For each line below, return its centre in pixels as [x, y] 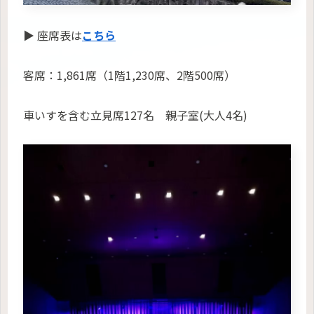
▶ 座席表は [53, 35]
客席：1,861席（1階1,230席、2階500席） [129, 75]
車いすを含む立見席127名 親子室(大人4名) [135, 115]
